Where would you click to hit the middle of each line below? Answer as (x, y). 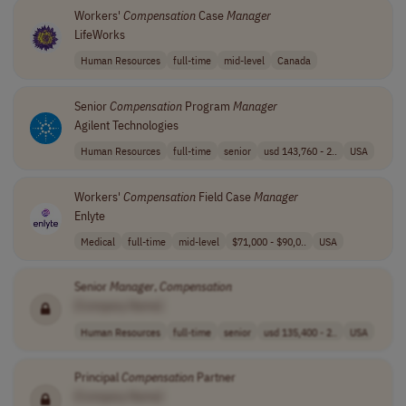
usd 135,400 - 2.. (300, 331)
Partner (214, 377)
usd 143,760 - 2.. (300, 151)
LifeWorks (99, 34)
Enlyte (89, 215)
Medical (97, 241)
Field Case (224, 196)
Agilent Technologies (126, 125)
